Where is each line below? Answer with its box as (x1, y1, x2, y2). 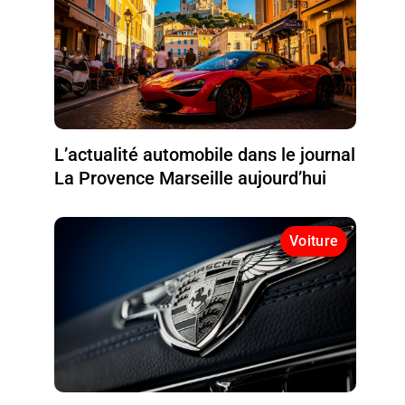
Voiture (289, 231, 339, 250)
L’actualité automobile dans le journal (54, 143, 356, 165)
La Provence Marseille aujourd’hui (54, 166, 327, 189)
